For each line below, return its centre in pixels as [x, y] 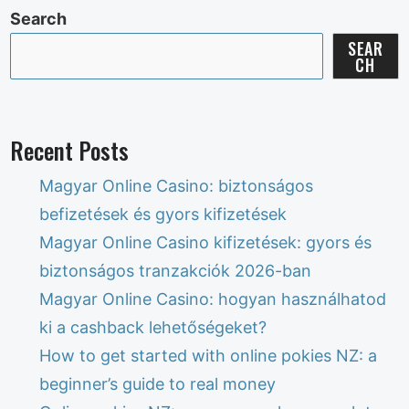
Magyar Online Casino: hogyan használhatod [213, 299]
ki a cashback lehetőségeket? [153, 328]
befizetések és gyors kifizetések [163, 215]
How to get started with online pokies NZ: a [209, 356]
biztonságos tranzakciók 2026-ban [176, 271]
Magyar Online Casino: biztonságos [177, 186]
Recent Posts [70, 151]
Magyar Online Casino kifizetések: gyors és [206, 243]
